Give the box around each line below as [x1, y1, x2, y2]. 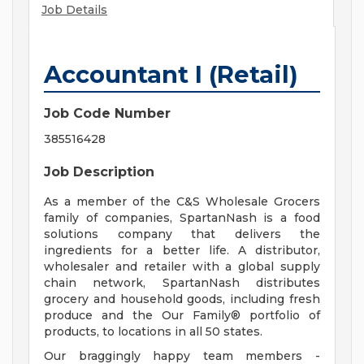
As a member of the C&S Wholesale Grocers [44, 194, 320, 210]
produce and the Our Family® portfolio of [44, 308, 320, 323]
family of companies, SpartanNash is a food [44, 210, 320, 226]
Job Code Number [44, 106, 171, 122]
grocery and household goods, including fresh [44, 292, 320, 307]
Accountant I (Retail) [44, 60, 298, 89]
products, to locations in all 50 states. [44, 324, 262, 340]
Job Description [44, 164, 154, 180]
